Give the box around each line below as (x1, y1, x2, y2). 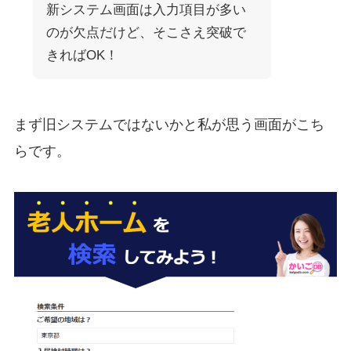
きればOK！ (45, 48, 118, 63)
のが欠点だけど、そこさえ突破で (45, 25, 246, 41)
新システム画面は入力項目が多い (45, 2, 246, 18)
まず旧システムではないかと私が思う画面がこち (13, 117, 324, 133)
